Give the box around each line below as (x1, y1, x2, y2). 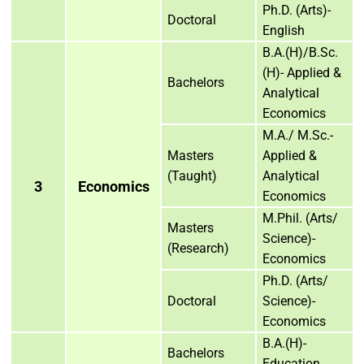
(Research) (167, 240, 229, 256)
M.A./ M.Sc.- (262, 127, 333, 143)
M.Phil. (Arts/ (262, 210, 338, 226)
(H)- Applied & (262, 64, 341, 80)
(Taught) (167, 167, 217, 184)
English (262, 22, 305, 38)
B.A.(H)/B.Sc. (262, 44, 338, 60)
